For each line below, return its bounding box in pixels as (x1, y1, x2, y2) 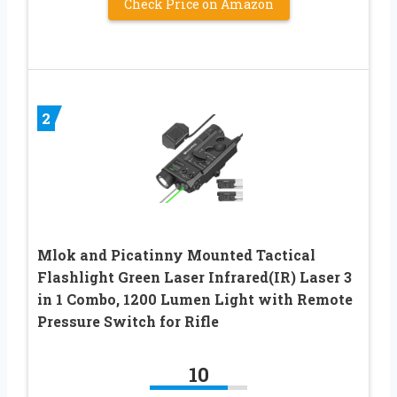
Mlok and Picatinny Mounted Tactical (37, 245, 315, 264)
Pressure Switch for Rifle (37, 311, 219, 331)
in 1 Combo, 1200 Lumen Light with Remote (37, 289, 353, 308)
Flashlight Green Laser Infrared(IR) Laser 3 (37, 267, 352, 286)
